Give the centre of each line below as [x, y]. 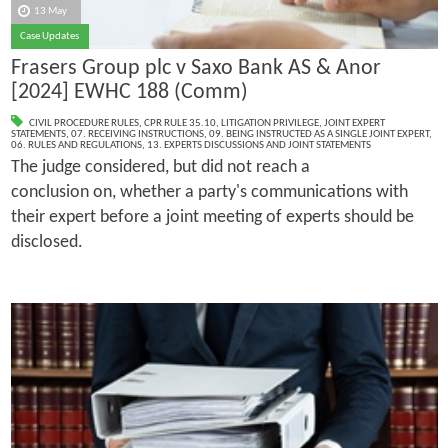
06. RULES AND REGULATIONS [76, 145]
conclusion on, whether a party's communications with [209, 192]
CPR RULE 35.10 [179, 123]
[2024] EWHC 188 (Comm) [129, 93]
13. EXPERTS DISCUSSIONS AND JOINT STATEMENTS [258, 145]
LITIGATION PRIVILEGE [269, 123]
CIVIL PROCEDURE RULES [83, 123]
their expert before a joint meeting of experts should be [212, 217]
